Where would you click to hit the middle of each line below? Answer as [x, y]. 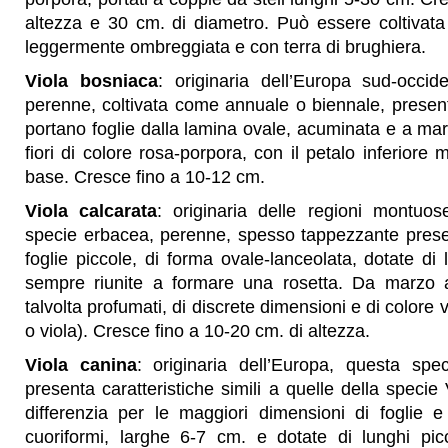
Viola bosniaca [91, 81]
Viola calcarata [91, 211]
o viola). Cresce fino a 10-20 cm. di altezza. [197, 331]
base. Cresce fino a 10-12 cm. [145, 177]
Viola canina [81, 365]
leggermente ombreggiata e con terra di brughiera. [225, 47]
